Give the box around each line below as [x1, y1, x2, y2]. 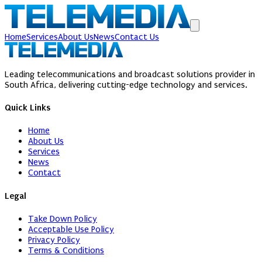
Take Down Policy [28, 213, 97, 224]
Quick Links [5, 102, 50, 113]
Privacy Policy [28, 234, 80, 245]
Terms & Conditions [28, 244, 104, 256]
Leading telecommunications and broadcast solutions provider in [5, 68, 255, 80]
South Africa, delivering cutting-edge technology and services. [5, 79, 247, 90]
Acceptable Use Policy [28, 223, 114, 235]
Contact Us [115, 32, 159, 42]
